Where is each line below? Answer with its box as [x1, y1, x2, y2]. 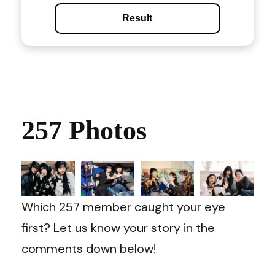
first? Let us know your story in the [21, 219, 215, 236]
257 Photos [21, 115, 147, 145]
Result [122, 12, 153, 23]
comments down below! [21, 240, 159, 257]
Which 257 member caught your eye [21, 198, 225, 215]
